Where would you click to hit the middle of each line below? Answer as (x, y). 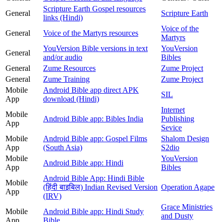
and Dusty (177, 216)
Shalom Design (185, 138)
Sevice (171, 127)
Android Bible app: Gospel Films (95, 138)
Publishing (178, 118)
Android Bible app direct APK (91, 90)
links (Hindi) (63, 17)
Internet (173, 110)
